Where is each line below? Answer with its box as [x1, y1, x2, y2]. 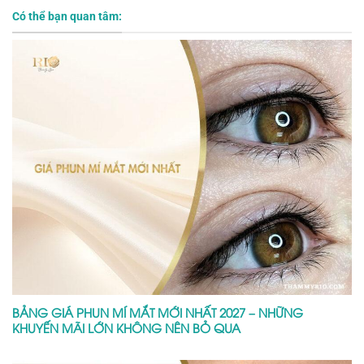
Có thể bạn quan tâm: [12, 9, 122, 24]
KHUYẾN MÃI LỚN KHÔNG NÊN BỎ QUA [12, 318, 240, 336]
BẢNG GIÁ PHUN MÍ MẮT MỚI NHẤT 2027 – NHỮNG [12, 303, 303, 320]
